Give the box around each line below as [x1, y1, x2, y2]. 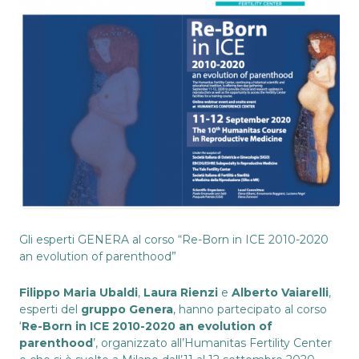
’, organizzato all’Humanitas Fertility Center [93, 335, 332, 350]
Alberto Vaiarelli [232, 284, 329, 300]
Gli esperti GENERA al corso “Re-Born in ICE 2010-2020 [19, 232, 329, 247]
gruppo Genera [81, 301, 173, 317]
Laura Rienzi [143, 284, 218, 300]
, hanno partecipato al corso [173, 301, 327, 317]
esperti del [19, 301, 81, 317]
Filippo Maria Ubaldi [19, 284, 138, 300]
